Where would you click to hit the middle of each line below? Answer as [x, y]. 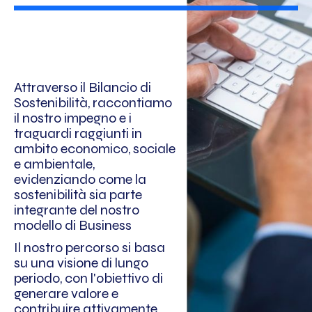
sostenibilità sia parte [78, 194]
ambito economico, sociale [95, 148]
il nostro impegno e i [73, 118]
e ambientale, [54, 164]
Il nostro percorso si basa [89, 247]
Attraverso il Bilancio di [83, 87]
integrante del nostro [77, 210]
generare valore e [66, 293]
